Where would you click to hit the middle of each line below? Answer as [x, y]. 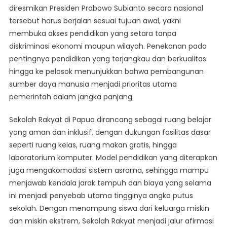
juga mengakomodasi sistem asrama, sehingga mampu [109, 171]
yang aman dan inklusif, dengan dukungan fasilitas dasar [110, 133]
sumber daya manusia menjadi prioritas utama [93, 84]
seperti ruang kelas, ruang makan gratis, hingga [93, 145]
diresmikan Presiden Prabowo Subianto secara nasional [106, 8]
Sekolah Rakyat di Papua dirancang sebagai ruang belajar [110, 120]
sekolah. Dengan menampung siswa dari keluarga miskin [109, 209]
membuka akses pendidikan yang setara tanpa [92, 34]
